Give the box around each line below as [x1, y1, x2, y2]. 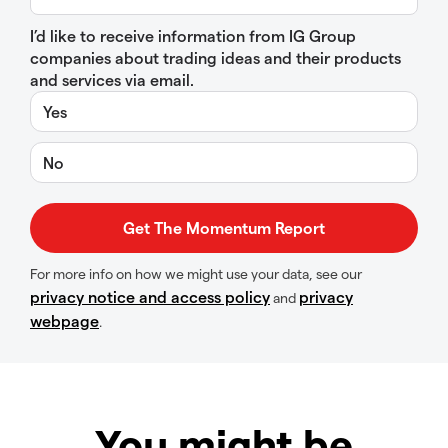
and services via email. [30, 70, 194, 90]
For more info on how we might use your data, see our [30, 265, 362, 283]
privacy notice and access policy [30, 287, 270, 307]
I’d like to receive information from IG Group [30, 26, 356, 46]
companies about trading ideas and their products [30, 48, 401, 68]
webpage [30, 311, 99, 331]
